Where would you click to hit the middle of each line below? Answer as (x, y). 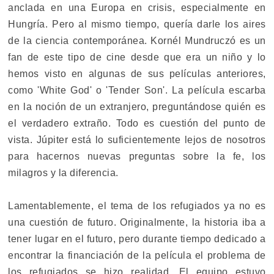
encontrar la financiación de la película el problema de (137, 256)
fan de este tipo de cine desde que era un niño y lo (137, 57)
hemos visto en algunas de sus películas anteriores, (137, 74)
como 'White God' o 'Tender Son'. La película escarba (137, 91)
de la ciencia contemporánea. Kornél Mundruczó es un (137, 41)
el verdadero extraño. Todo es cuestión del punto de (137, 124)
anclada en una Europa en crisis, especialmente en (137, 8)
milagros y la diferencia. (63, 173)
